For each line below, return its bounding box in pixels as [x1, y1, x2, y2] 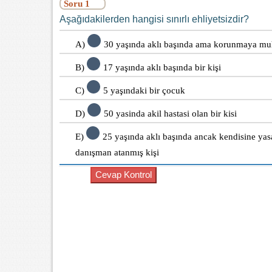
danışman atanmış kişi [75, 148, 159, 157]
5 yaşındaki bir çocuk [103, 86, 185, 95]
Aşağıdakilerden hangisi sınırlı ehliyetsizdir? [59, 13, 249, 24]
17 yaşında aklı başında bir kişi [103, 63, 221, 72]
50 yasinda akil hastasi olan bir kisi [104, 109, 237, 118]
